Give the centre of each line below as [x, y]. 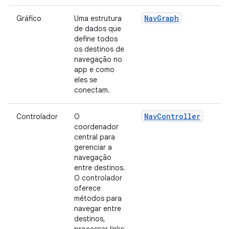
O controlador [98, 178]
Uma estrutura [98, 18]
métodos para [98, 198]
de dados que [98, 29]
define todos [96, 39]
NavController [172, 116]
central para [95, 137]
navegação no [98, 59]
